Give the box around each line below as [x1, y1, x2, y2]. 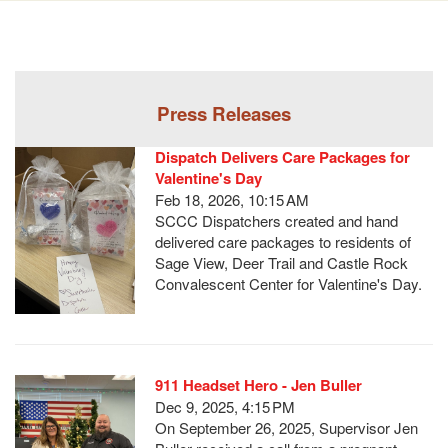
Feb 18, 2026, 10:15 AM [155, 188, 309, 210]
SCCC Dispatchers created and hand [155, 209, 398, 231]
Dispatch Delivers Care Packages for [155, 145, 410, 168]
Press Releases [157, 99, 291, 127]
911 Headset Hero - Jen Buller [155, 373, 362, 396]
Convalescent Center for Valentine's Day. [155, 272, 422, 294]
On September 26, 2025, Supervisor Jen [155, 416, 418, 438]
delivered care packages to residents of [155, 230, 411, 252]
